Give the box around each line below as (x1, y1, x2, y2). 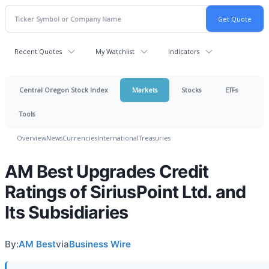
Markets (132, 85, 157, 94)
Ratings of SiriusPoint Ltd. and (5, 181, 246, 202)
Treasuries (139, 133, 171, 142)
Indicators (168, 47, 199, 56)
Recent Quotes (14, 47, 62, 56)
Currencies (62, 133, 97, 142)
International (97, 133, 139, 142)
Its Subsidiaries (5, 202, 128, 223)
